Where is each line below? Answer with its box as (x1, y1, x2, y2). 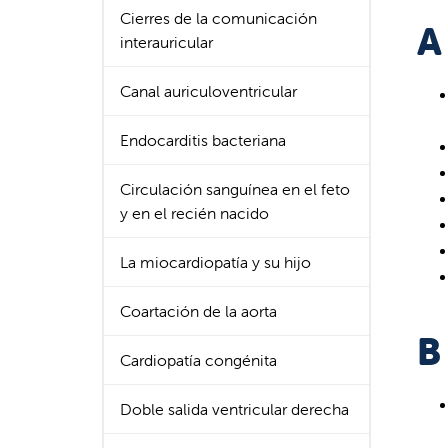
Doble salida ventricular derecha (120, 399, 349, 419)
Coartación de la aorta (120, 301, 277, 321)
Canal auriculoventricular (120, 81, 297, 101)
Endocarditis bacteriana (120, 130, 286, 150)
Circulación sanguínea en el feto (120, 179, 350, 199)
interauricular (120, 32, 213, 52)
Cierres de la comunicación (120, 8, 317, 28)
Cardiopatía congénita (120, 350, 277, 370)
